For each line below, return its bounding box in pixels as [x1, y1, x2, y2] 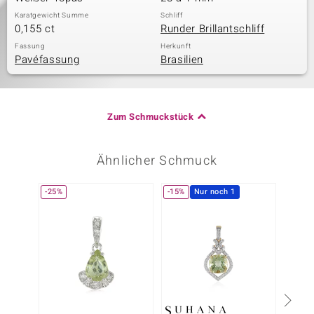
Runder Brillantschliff [161, 21, 265, 36]
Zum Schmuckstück [107, 110, 194, 123]
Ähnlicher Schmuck [96, 151, 218, 170]
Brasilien [161, 52, 203, 67]
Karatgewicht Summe [15, 11, 89, 20]
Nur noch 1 [193, 186, 236, 198]
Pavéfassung [15, 52, 80, 67]
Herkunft [161, 41, 191, 51]
